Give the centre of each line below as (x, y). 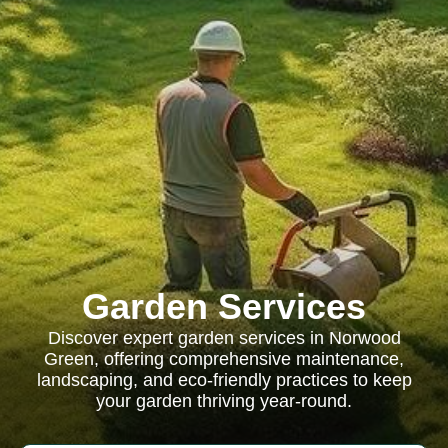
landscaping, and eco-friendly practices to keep (224, 380)
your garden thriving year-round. (224, 401)
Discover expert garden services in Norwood (224, 338)
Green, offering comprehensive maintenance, (224, 359)
